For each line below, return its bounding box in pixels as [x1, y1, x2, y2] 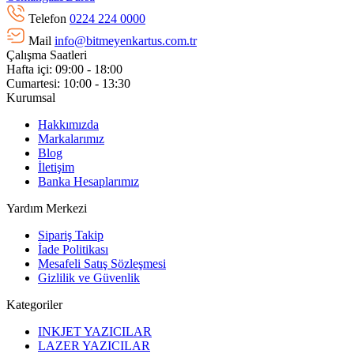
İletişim [38, 160, 74, 174]
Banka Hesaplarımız [38, 174, 139, 188]
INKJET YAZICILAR [38, 324, 152, 338]
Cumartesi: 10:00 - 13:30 [6, 76, 130, 90]
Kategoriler [6, 297, 62, 311]
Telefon [28, 11, 66, 25]
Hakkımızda [38, 117, 99, 131]
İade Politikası [38, 242, 108, 256]
